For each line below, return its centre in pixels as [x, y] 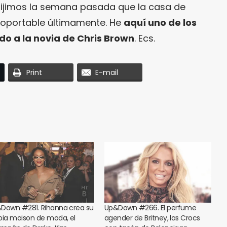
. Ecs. [145, 38]
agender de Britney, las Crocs [152, 218]
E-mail [107, 72]
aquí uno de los [160, 22]
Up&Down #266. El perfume [150, 208]
